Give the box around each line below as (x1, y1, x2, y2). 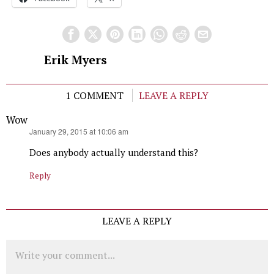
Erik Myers (43, 51, 107, 68)
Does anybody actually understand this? (29, 146, 198, 158)
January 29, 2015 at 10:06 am (29, 125, 128, 136)
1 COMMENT (65, 88, 124, 102)
